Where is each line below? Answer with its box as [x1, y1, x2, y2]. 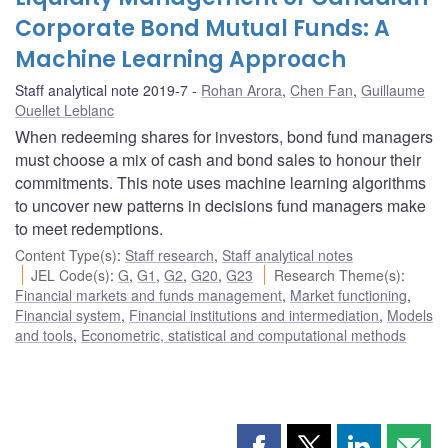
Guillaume [361, 79, 425, 100]
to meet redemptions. [15, 216, 163, 240]
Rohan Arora [201, 79, 282, 100]
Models [387, 304, 433, 325]
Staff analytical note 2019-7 [15, 79, 188, 100]
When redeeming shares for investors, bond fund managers [15, 124, 433, 148]
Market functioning [290, 284, 407, 305]
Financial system [15, 304, 121, 325]
